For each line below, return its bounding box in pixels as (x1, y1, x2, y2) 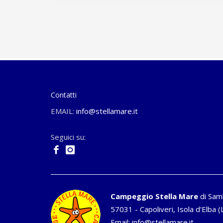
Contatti (51, 90, 77, 100)
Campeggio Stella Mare (111, 191, 198, 201)
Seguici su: (51, 132, 86, 142)
